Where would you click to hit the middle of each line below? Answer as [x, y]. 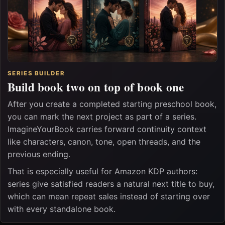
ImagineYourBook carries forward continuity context [107, 129]
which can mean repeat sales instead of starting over [108, 196]
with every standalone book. [61, 209]
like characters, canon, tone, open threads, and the [104, 142]
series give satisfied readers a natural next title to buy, [111, 184]
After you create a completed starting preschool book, [112, 104]
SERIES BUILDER [36, 73]
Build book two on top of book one [96, 87]
